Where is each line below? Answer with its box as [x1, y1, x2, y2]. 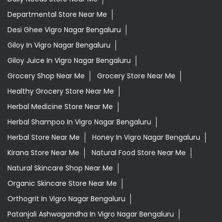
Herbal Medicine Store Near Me [7, 102, 113, 112]
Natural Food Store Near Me [92, 148, 186, 158]
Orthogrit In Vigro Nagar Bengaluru [7, 194, 125, 204]
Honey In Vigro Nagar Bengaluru [92, 132, 200, 143]
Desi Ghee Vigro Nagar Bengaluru [7, 25, 121, 35]
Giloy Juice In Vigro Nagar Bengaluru [7, 55, 131, 66]
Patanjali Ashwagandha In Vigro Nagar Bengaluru [7, 209, 174, 220]
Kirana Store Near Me [7, 148, 79, 158]
